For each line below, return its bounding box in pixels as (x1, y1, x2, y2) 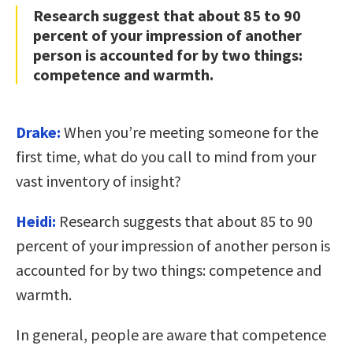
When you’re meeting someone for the (64, 121, 318, 142)
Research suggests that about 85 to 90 (59, 210, 313, 231)
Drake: (16, 121, 64, 142)
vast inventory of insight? (16, 170, 181, 191)
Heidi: (16, 210, 56, 231)
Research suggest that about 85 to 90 (33, 5, 301, 25)
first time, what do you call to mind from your (16, 146, 316, 166)
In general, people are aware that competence (16, 324, 326, 344)
